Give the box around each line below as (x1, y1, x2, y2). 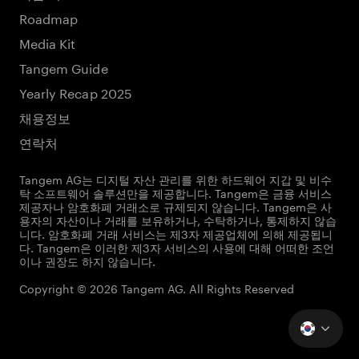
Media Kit (19, 32, 76, 52)
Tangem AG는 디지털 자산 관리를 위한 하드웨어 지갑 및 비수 (19, 170, 332, 188)
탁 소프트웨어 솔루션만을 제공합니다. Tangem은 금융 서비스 (19, 184, 332, 201)
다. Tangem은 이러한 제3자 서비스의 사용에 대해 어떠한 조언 (19, 238, 334, 256)
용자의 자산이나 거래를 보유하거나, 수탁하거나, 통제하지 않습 (19, 211, 337, 228)
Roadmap (19, 7, 79, 27)
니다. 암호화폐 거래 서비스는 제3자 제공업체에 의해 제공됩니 (19, 224, 333, 242)
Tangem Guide (19, 57, 108, 77)
